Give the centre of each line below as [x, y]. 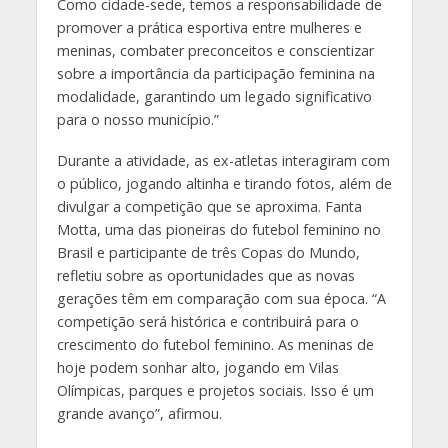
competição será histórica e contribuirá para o [207, 322]
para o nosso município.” [137, 120]
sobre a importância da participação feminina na [215, 74]
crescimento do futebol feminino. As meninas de [215, 345]
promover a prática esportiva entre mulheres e [209, 28]
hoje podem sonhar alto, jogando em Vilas [197, 368]
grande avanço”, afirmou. [139, 414]
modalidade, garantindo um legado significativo [214, 97]
